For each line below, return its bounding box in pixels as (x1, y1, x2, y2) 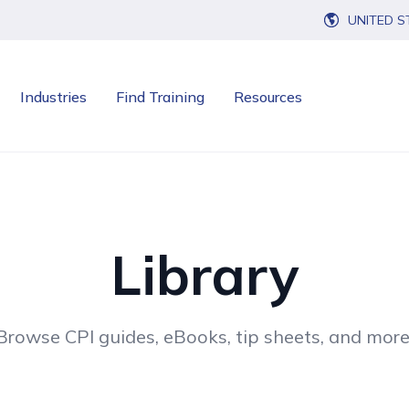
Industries (19, 88, 87, 106)
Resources (233, 88, 302, 106)
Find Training (115, 88, 204, 106)
